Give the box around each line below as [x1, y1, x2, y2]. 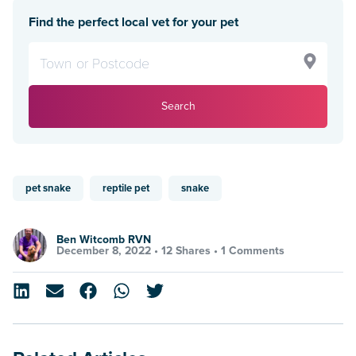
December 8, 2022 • [56, 243, 161, 257]
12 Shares [161, 243, 211, 257]
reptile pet [103, 182, 149, 195]
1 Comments [221, 243, 284, 257]
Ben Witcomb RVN [56, 232, 151, 246]
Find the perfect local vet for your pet [29, 14, 238, 31]
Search [161, 99, 195, 114]
